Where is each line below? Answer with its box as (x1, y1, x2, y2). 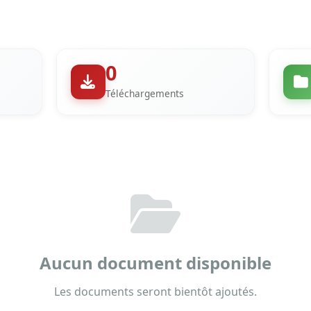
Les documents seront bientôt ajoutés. (54, 284, 257, 299)
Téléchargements (105, 87, 184, 100)
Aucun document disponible (40, 251, 271, 274)
